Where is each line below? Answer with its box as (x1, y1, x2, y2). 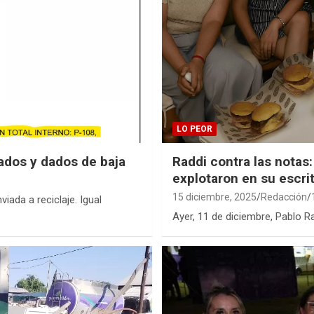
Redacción (261, 191, 307, 203)
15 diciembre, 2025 (172, 191, 257, 203)
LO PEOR (177, 123, 212, 134)
